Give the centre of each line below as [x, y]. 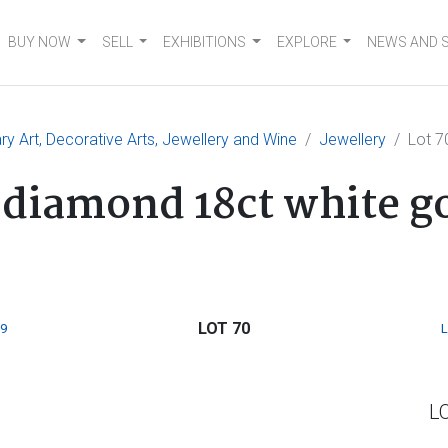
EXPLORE [306, 42]
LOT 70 [223, 328]
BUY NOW [40, 42]
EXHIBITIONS [205, 42]
